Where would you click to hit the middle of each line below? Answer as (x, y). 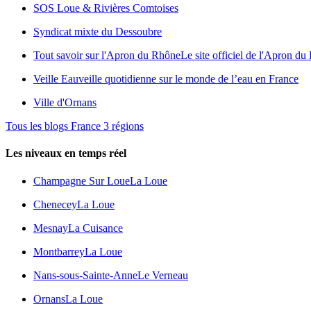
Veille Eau (56, 79)
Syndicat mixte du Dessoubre (98, 32)
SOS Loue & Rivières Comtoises (106, 8)
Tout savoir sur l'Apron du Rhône (107, 56)
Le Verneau (163, 275)
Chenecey (55, 204)
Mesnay (51, 228)
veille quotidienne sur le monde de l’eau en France (188, 79)
